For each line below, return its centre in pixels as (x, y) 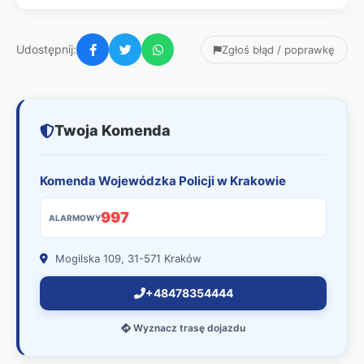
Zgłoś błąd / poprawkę (278, 50)
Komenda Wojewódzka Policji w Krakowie (163, 181)
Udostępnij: (46, 49)
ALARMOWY (75, 218)
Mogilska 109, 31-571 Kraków (127, 258)
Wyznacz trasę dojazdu (188, 328)
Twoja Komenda (113, 130)
